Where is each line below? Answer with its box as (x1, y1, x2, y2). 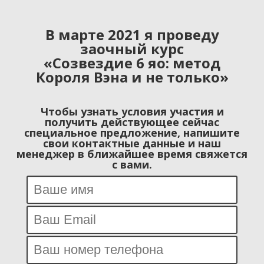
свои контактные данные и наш (43, 136, 221, 150)
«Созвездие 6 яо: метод (44, 52, 220, 72)
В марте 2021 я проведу (45, 24, 219, 44)
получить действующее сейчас (45, 114, 219, 129)
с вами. (112, 157, 152, 171)
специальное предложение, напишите (24, 125, 240, 140)
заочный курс (80, 38, 184, 58)
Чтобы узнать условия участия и (40, 104, 224, 118)
